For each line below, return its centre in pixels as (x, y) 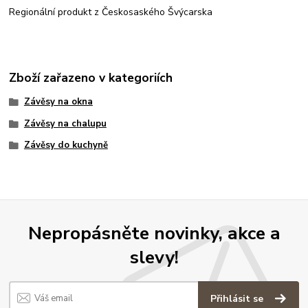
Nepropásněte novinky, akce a (154, 233)
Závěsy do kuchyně (66, 145)
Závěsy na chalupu (65, 123)
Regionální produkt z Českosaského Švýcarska (111, 12)
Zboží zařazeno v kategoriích (91, 77)
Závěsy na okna (58, 101)
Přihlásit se (239, 299)
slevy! (154, 257)
